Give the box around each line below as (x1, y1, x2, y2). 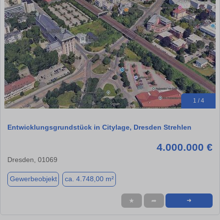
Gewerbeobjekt (9, 175, 57, 183)
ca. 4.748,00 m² (64, 175, 114, 183)
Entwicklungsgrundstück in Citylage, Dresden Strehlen (7, 123, 192, 131)
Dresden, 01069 (7, 155, 57, 164)
